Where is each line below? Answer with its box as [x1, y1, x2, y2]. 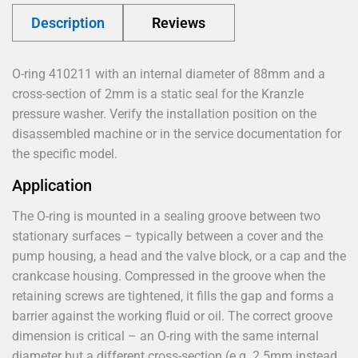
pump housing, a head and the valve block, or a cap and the [12, 248, 346, 264]
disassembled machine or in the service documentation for [12, 125, 341, 141]
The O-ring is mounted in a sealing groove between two [12, 208, 320, 224]
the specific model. [12, 145, 117, 161]
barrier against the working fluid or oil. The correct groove [12, 308, 332, 324]
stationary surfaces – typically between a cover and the [12, 228, 323, 244]
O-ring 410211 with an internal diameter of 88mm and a [12, 66, 325, 82]
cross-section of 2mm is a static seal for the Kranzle [12, 86, 304, 101]
